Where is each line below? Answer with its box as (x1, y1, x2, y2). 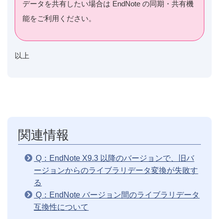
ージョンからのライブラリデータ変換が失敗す (34, 166, 198, 175)
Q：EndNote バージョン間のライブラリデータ (34, 190, 200, 199)
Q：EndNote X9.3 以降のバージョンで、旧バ (34, 153, 195, 162)
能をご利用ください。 (22, 14, 96, 23)
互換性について (34, 202, 89, 211)
